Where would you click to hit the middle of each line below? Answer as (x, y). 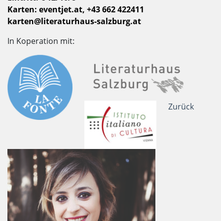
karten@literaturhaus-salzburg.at (74, 21)
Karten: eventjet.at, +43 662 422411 (76, 10)
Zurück (181, 107)
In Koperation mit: (41, 41)
